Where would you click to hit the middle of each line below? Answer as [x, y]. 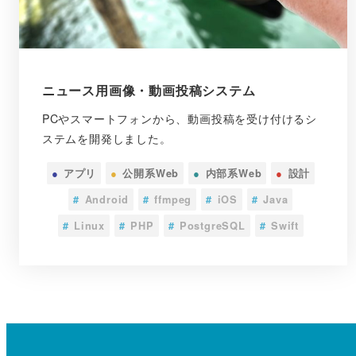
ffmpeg [173, 199]
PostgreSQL [212, 225]
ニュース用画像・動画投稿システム [149, 90]
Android [107, 199]
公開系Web [151, 173]
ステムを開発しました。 [106, 139]
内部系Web [234, 173]
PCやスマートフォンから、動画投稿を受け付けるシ [179, 119]
